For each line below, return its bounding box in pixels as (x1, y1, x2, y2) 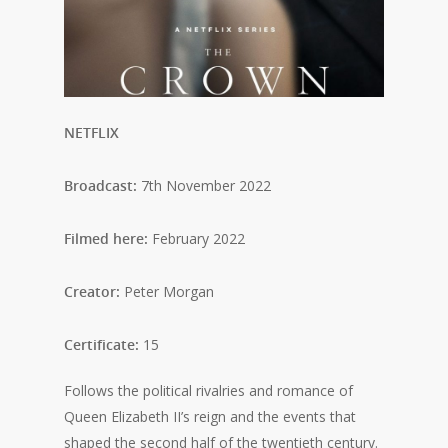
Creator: (64, 282, 120, 302)
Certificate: (64, 335, 139, 355)
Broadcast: (64, 176, 137, 196)
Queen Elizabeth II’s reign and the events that (64, 407, 356, 427)
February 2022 (148, 229, 245, 249)
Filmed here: (64, 229, 148, 249)
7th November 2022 (137, 176, 271, 196)
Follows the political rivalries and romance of (64, 381, 353, 401)
